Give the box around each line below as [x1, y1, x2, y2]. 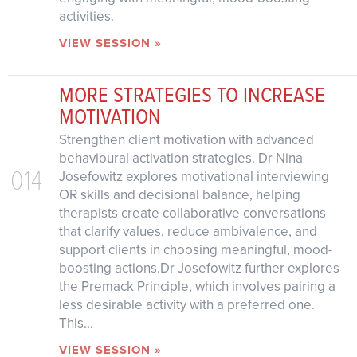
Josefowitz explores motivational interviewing [58, 167, 329, 187]
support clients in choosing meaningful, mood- [58, 240, 332, 261]
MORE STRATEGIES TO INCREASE [58, 79, 325, 110]
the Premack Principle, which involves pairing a [58, 277, 335, 297]
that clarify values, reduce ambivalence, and [58, 222, 317, 242]
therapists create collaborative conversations [58, 203, 326, 224]
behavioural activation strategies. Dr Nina [58, 148, 303, 169]
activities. [58, 6, 114, 26]
